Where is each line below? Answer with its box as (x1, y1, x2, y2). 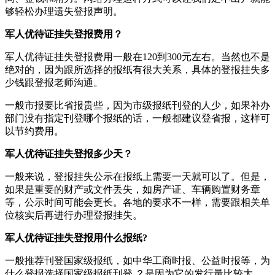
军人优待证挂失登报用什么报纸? (5, 232, 147, 243)
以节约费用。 (5, 125, 64, 136)
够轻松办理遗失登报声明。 (5, 6, 123, 17)
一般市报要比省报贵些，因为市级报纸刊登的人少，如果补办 (5, 99, 270, 110)
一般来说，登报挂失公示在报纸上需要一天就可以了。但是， (5, 171, 270, 182)
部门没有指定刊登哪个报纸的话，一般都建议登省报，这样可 (5, 112, 270, 123)
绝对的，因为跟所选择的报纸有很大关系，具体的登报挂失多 (5, 64, 270, 75)
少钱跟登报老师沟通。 (5, 77, 103, 88)
